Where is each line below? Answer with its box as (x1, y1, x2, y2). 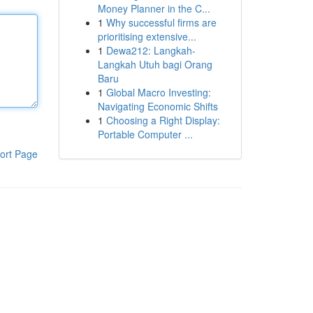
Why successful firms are (105, 15, 217, 29)
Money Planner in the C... (97, 1, 210, 15)
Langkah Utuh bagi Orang (97, 57, 212, 71)
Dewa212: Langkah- (105, 43, 196, 57)
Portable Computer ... (97, 127, 193, 141)
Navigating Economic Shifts (97, 99, 218, 113)
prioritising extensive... (97, 29, 196, 43)
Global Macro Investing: (105, 85, 211, 99)
